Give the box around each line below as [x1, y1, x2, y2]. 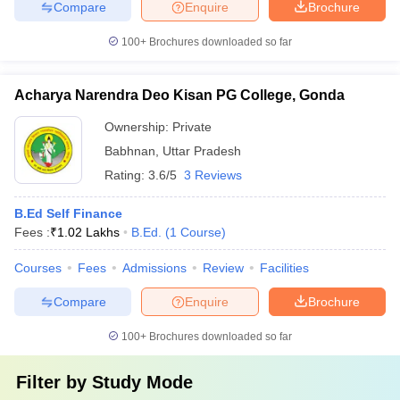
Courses [14, 261, 62, 275]
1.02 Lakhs [57, 225, 120, 239]
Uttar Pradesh [162, 144, 241, 158]
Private [172, 120, 212, 134]
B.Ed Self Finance [14, 206, 122, 221]
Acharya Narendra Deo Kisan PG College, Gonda [14, 87, 345, 103]
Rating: [104, 168, 148, 182]
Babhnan [104, 144, 155, 158]
